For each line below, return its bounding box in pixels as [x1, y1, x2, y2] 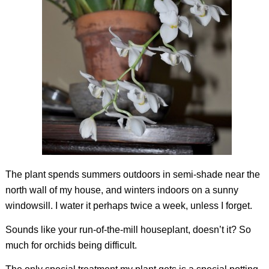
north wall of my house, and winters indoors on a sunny [5, 185, 238, 196]
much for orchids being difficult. [5, 240, 137, 250]
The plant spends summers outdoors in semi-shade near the [5, 169, 260, 180]
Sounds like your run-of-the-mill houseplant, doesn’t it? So [5, 224, 251, 235]
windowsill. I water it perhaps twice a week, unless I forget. [5, 201, 252, 211]
